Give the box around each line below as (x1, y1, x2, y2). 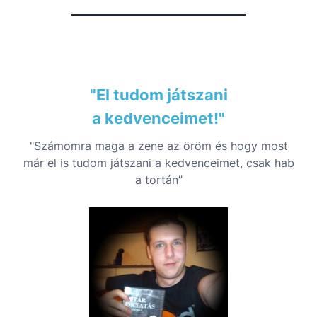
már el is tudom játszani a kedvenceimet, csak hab (23, 155, 294, 170)
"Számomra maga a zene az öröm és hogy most (29, 138, 288, 153)
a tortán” (134, 172, 183, 187)
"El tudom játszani (89, 85, 228, 104)
